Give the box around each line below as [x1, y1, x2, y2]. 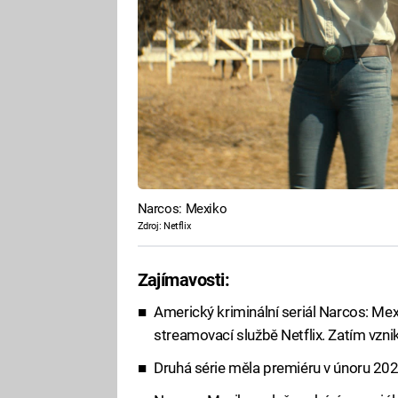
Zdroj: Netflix [137, 220, 191, 233]
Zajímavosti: [137, 269, 230, 291]
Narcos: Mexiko [137, 201, 227, 218]
